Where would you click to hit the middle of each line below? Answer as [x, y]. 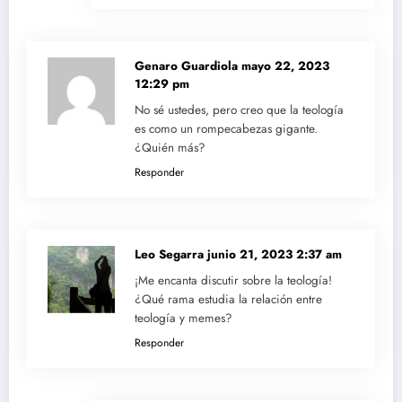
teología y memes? [184, 319]
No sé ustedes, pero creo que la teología [239, 110]
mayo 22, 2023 [285, 66]
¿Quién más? [170, 148]
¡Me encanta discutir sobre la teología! [233, 281]
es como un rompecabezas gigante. [226, 129]
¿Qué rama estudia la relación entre [228, 300]
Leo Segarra [171, 255]
